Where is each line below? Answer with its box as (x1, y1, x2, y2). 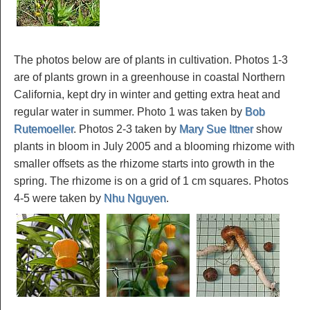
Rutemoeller (14, 122, 73, 135)
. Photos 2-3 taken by (73, 122, 179, 135)
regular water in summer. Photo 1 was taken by (14, 105, 245, 118)
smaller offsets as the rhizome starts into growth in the (14, 157, 275, 170)
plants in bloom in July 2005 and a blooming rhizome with (14, 140, 295, 152)
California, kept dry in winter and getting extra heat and (14, 88, 280, 100)
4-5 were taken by (14, 192, 104, 204)
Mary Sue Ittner (179, 122, 253, 135)
